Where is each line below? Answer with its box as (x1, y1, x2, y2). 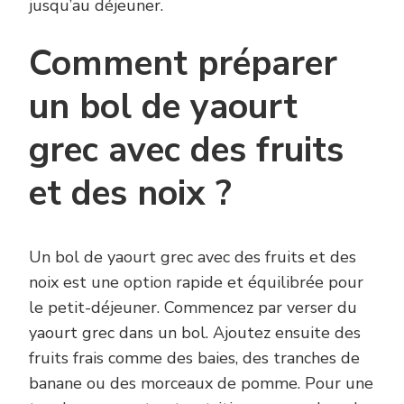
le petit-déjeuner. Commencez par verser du (29, 297, 357, 319)
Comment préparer (29, 39, 337, 87)
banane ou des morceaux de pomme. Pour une (29, 372, 373, 395)
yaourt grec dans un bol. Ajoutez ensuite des (29, 322, 361, 344)
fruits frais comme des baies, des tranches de (29, 347, 360, 370)
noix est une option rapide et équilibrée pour (29, 271, 363, 294)
